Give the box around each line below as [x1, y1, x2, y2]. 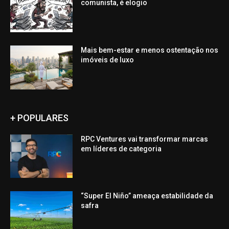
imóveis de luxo [81, 55, 134, 64]
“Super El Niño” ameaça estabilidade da [81, 192, 214, 200]
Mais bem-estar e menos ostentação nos [81, 45, 219, 54]
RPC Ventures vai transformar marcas [81, 134, 209, 143]
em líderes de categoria [81, 144, 162, 153]
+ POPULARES [10, 112, 68, 123]
